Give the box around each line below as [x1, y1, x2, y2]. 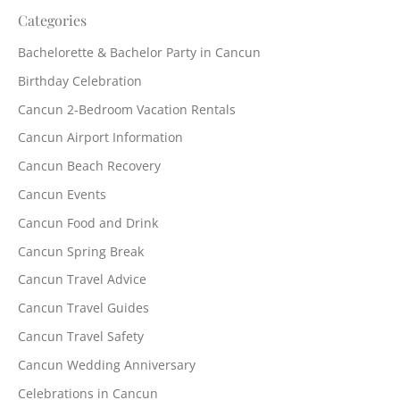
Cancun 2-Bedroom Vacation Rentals [18, 100, 236, 118]
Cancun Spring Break [18, 242, 144, 260]
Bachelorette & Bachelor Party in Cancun [18, 44, 261, 62]
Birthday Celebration [18, 71, 142, 89]
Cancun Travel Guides [18, 299, 149, 317]
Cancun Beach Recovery [18, 157, 161, 175]
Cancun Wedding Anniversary [18, 355, 196, 373]
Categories [18, 11, 87, 30]
